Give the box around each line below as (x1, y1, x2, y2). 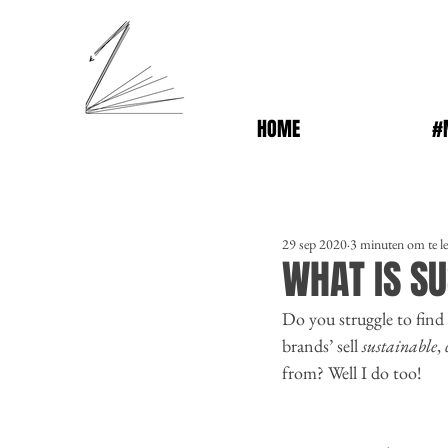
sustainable (362, 334, 437, 358)
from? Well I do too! (282, 361, 426, 385)
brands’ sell (282, 334, 362, 358)
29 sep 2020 (282, 235, 347, 254)
